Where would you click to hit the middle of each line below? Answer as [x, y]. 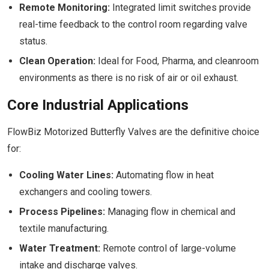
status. [33, 41]
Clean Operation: [57, 61]
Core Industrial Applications [98, 105]
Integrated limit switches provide [180, 8]
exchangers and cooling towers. [86, 192]
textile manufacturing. [64, 228]
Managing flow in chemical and [170, 212]
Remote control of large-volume [168, 248]
